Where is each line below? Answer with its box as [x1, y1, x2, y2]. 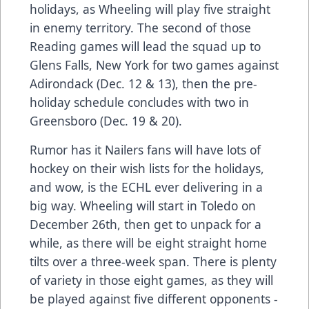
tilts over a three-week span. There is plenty [30, 253, 277, 270]
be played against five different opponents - [30, 290, 278, 308]
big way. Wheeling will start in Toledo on [30, 197, 256, 215]
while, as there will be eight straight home [30, 235, 267, 252]
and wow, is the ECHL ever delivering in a [30, 179, 263, 196]
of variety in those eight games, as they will [30, 272, 273, 289]
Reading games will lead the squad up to [30, 38, 261, 55]
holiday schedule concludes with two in [30, 94, 249, 111]
